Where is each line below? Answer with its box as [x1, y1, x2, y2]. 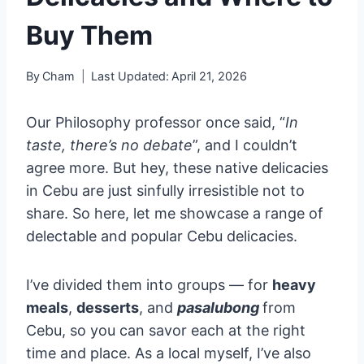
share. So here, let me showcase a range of [26, 204, 323, 222]
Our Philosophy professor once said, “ [26, 113, 285, 131]
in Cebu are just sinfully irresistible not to [26, 181, 305, 199]
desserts [76, 298, 139, 316]
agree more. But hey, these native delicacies [26, 158, 328, 176]
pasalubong [177, 298, 262, 316]
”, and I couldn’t [193, 136, 297, 154]
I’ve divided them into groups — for [26, 275, 272, 293]
